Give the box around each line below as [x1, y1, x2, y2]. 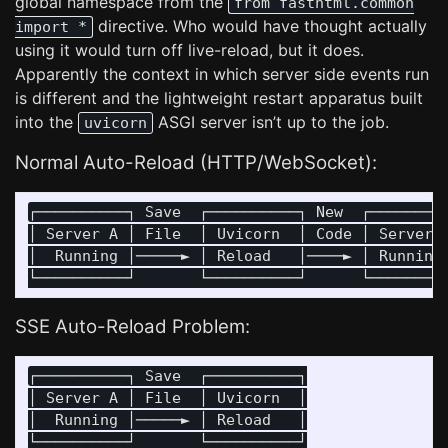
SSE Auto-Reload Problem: [15, 315, 250, 338]
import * [15, 18, 87, 36]
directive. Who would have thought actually [93, 16, 427, 36]
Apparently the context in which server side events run [15, 64, 429, 84]
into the [15, 112, 78, 132]
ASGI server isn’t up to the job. [153, 112, 389, 132]
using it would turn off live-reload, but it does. [15, 40, 364, 60]
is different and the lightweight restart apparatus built [15, 88, 423, 108]
